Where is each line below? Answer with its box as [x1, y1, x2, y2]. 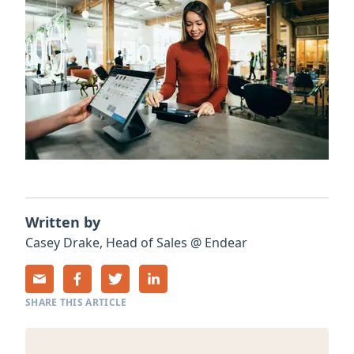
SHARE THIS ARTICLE [25, 295, 127, 309]
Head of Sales [106, 233, 187, 251]
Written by [25, 212, 100, 232]
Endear [205, 233, 247, 251]
